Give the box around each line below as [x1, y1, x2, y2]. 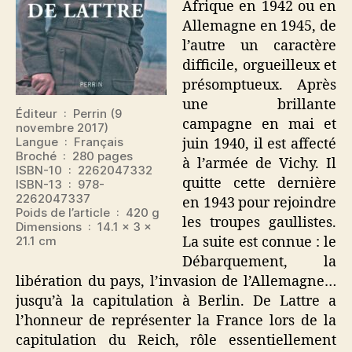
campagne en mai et [182, 115, 336, 134]
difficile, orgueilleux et [182, 57, 336, 75]
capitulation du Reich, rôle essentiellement [16, 332, 336, 350]
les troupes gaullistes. [182, 214, 336, 232]
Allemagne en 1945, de [182, 17, 336, 35]
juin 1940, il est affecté [182, 135, 336, 153]
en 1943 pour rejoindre [182, 194, 336, 212]
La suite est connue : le [182, 233, 336, 251]
